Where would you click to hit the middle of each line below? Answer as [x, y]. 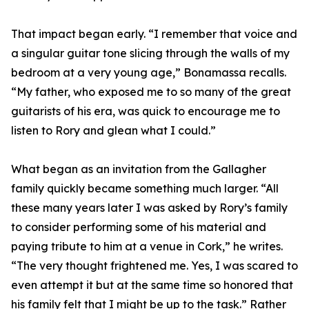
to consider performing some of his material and [139, 227]
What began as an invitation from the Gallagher [139, 169]
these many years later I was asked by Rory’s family [149, 208]
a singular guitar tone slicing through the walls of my [150, 53]
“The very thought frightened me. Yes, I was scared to [154, 266]
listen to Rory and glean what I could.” [113, 131]
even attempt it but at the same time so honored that [152, 285]
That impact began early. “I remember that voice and [154, 34]
